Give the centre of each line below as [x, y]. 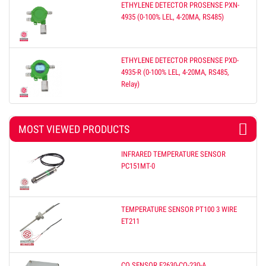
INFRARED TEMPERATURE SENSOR [174, 154]
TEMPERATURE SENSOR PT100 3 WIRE [179, 210]
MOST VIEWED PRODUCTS [74, 129]
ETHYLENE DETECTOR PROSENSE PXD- [180, 61]
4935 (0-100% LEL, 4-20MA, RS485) [173, 17]
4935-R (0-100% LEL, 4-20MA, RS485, [175, 72]
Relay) [131, 84]
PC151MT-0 [138, 166]
